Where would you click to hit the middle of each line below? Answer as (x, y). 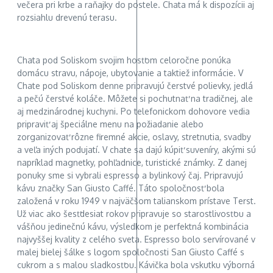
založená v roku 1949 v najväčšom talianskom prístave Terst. (136, 201)
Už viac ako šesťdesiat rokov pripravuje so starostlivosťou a (134, 214)
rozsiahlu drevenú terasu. (67, 18)
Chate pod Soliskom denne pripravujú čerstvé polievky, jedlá (135, 86)
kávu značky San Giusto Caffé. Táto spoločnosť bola (121, 188)
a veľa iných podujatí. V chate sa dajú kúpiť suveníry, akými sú (136, 150)
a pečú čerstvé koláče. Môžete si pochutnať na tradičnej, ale (135, 99)
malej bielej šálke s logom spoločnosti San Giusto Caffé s (131, 252)
